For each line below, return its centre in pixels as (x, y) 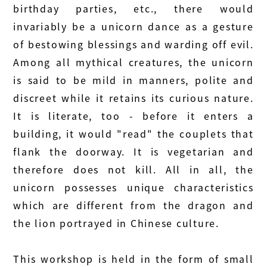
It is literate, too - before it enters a (133, 116)
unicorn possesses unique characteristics (133, 187)
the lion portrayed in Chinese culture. (116, 223)
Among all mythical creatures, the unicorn (133, 62)
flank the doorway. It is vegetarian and (133, 152)
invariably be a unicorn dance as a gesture (133, 27)
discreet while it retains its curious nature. (133, 98)
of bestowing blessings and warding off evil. (133, 44)
